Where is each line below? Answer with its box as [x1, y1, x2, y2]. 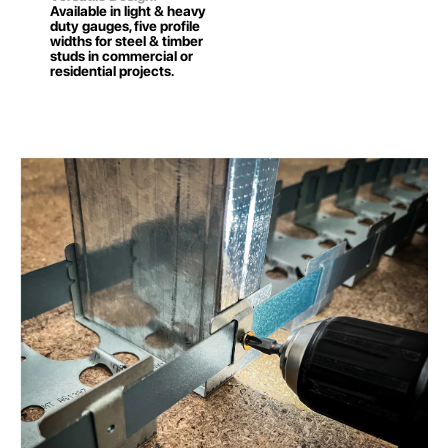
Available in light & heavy [50, 3, 206, 20]
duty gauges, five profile [50, 18, 200, 35]
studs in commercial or [50, 48, 193, 65]
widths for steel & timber [50, 33, 203, 50]
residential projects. [50, 63, 174, 80]
